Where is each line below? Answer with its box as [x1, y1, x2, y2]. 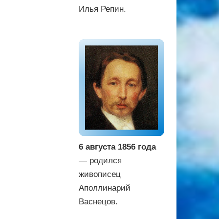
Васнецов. [79, 197, 118, 206]
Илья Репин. [79, 4, 126, 14]
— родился [79, 155, 122, 165]
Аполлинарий [79, 183, 131, 193]
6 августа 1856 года [79, 142, 156, 152]
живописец [79, 169, 121, 179]
